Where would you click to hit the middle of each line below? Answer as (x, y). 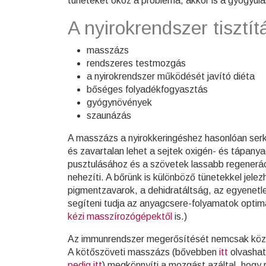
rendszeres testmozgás (136, 63)
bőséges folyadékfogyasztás (147, 89)
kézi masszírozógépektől (120, 216)
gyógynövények (119, 102)
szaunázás (109, 115)
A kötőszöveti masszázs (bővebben (143, 252)
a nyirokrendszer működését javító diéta (171, 76)
